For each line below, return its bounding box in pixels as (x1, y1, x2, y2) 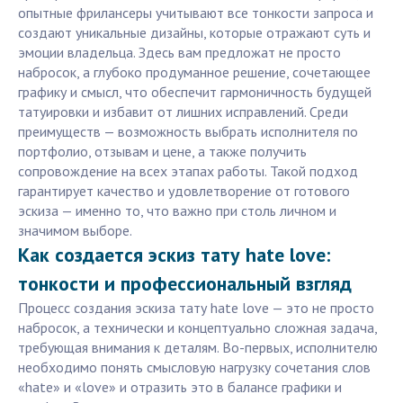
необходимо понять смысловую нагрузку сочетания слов (18, 358, 371, 377)
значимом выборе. (18, 221, 132, 240)
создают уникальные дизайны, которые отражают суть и (18, 23, 371, 42)
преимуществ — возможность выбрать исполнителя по (18, 122, 358, 141)
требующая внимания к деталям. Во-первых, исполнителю (18, 338, 378, 357)
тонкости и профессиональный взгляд (18, 271, 352, 297)
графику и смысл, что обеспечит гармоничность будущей (18, 83, 372, 102)
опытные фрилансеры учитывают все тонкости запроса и (18, 4, 373, 22)
